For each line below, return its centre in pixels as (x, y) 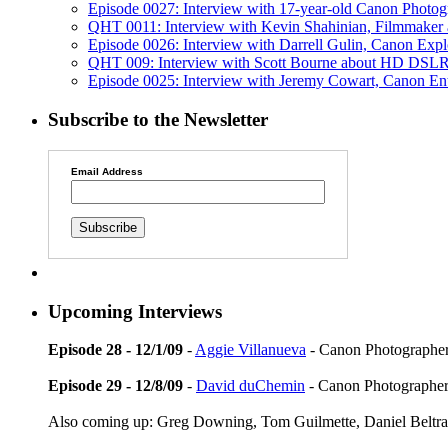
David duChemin (250, 386)
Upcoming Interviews (135, 311)
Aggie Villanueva (250, 350)
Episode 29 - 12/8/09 (115, 386)
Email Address (106, 171)
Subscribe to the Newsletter (158, 119)
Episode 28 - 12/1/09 (115, 350)
